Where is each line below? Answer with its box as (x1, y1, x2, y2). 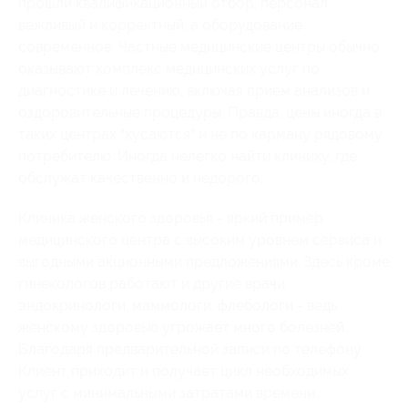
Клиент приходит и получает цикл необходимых (18, 362, 349, 380)
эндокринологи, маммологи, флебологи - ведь (18, 296, 337, 314)
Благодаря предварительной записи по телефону (18, 340, 362, 358)
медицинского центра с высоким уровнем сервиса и (18, 230, 382, 249)
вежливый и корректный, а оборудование (18, 15, 302, 34)
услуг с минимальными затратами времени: (18, 383, 318, 402)
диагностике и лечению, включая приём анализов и (18, 81, 370, 99)
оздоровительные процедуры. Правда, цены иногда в (18, 103, 382, 121)
